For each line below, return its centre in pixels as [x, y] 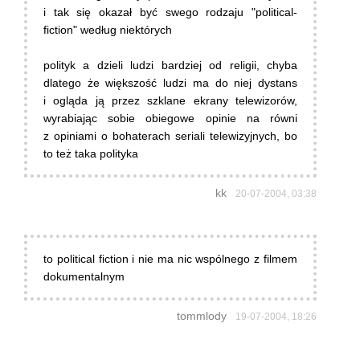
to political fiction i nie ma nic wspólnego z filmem [170, 259]
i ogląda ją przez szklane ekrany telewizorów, [170, 101]
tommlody [202, 316]
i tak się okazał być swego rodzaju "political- [170, 12]
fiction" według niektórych [108, 30]
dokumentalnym [84, 277]
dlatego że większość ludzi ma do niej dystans [170, 83]
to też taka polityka [91, 154]
